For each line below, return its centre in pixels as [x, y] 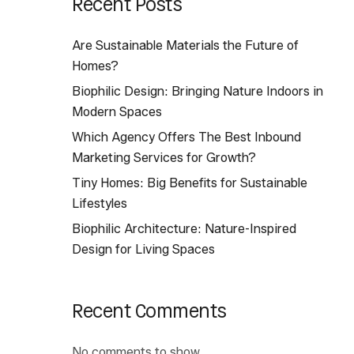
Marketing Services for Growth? [164, 158]
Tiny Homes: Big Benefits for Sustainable [190, 183]
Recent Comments [149, 311]
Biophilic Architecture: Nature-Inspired [184, 229]
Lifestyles [100, 203]
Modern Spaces [117, 112]
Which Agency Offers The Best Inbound [186, 137]
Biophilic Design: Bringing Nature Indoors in [198, 91]
